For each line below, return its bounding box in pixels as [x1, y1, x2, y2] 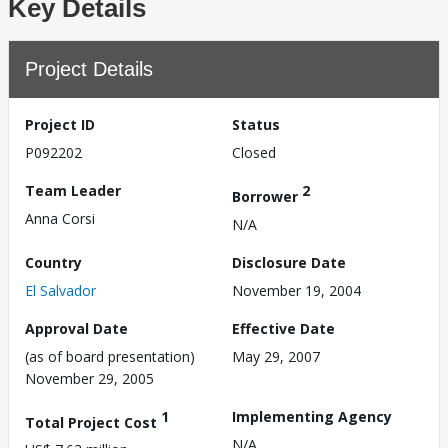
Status [232, 115, 280, 134]
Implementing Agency [232, 406, 392, 426]
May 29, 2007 [232, 346, 320, 366]
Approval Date [25, 318, 128, 338]
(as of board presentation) [25, 346, 195, 366]
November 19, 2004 [232, 280, 361, 300]
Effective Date [232, 318, 335, 338]
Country [25, 252, 82, 272]
